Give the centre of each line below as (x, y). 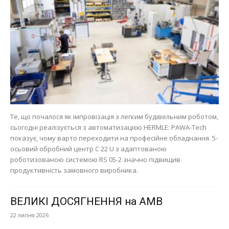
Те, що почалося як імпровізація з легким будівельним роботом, (114, 116)
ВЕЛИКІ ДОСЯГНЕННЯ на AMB (86, 201)
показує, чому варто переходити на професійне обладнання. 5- (114, 138)
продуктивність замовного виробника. (74, 170)
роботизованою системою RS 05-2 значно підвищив (95, 159)
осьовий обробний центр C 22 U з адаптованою (88, 148)
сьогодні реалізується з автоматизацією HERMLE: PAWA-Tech (108, 127)
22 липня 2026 (29, 215)
